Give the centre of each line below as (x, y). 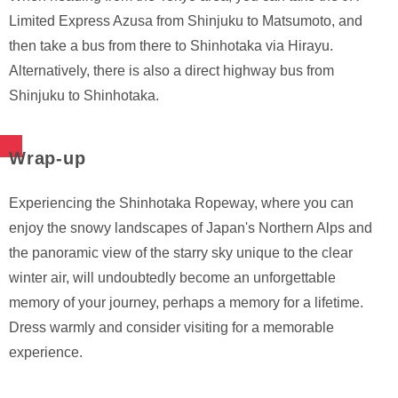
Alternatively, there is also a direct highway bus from (171, 71)
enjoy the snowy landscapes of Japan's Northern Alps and (191, 228)
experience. (46, 353)
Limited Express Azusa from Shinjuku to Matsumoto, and (186, 21)
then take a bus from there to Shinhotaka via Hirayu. (171, 46)
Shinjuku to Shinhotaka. (84, 96)
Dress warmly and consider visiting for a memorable (171, 328)
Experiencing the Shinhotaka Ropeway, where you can (181, 203)
